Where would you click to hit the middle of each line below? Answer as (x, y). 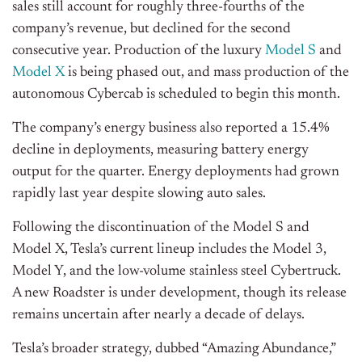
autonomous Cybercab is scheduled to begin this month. (176, 95)
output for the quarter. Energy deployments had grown (176, 173)
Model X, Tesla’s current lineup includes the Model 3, (169, 250)
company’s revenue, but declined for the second (152, 29)
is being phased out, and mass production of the (207, 73)
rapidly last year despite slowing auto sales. (139, 194)
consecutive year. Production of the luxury (139, 51)
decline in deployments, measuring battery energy (160, 151)
